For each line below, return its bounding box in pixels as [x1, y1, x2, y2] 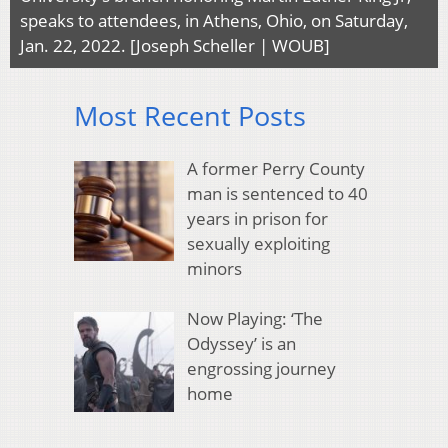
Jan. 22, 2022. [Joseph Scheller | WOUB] [20, 34, 330, 58]
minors [186, 256, 242, 280]
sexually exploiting [186, 231, 330, 255]
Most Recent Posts [74, 97, 306, 135]
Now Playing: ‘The [186, 307, 323, 331]
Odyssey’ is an [186, 332, 296, 356]
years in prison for [186, 206, 328, 230]
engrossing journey [186, 357, 336, 381]
